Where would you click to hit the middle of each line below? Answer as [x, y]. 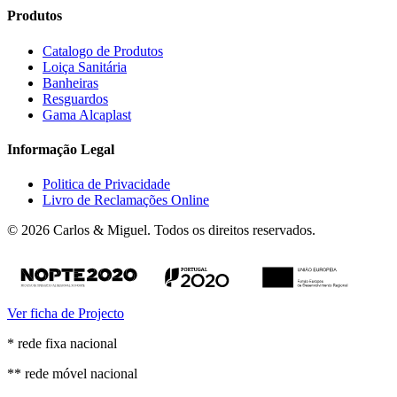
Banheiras [70, 82]
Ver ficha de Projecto [66, 313]
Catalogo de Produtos [103, 51]
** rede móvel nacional [72, 373]
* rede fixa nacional [62, 343]
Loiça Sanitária [85, 66]
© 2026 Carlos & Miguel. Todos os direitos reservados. [161, 230]
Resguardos [75, 98]
